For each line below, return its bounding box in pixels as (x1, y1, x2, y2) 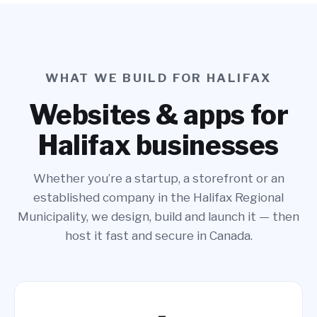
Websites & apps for (28, 98, 289, 131)
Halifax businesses (38, 129, 279, 161)
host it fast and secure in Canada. (64, 229, 253, 243)
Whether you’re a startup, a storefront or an (33, 171, 284, 185)
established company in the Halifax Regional (33, 190, 284, 204)
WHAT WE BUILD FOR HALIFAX (45, 71, 272, 85)
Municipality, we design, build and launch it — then (18, 209, 299, 224)
